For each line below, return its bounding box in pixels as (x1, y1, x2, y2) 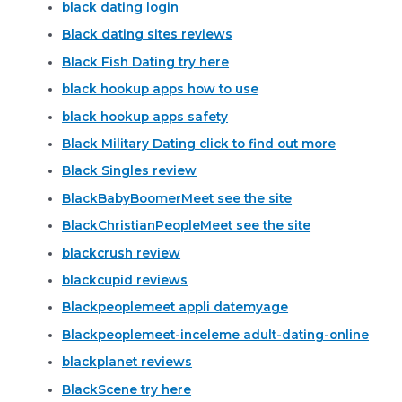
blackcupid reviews (62, 273, 188, 288)
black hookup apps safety (62, 109, 229, 124)
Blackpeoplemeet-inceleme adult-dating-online (62, 327, 370, 342)
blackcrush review (62, 245, 181, 260)
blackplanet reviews (62, 354, 193, 370)
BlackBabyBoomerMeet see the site (62, 190, 293, 205)
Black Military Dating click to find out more (62, 136, 336, 152)
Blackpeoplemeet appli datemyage (62, 300, 289, 315)
